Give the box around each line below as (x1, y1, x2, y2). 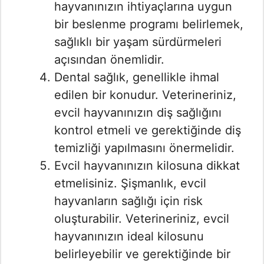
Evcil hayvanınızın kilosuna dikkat (54, 159, 240, 173)
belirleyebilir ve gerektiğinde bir (54, 247, 230, 262)
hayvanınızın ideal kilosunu (54, 229, 204, 244)
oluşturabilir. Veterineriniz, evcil (54, 212, 229, 226)
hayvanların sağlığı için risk (54, 194, 203, 209)
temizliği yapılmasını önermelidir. (54, 141, 235, 156)
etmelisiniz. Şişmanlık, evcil (54, 176, 206, 191)
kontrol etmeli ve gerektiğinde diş (54, 123, 241, 138)
